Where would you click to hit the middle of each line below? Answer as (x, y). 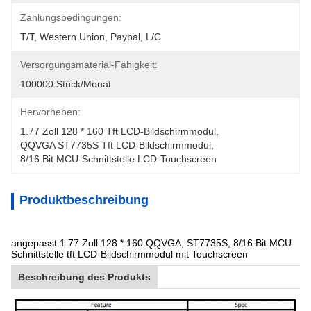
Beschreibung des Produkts (84, 277)
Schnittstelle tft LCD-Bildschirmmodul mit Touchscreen (129, 254)
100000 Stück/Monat (66, 84)
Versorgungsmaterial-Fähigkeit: (89, 65)
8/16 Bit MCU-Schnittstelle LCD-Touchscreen (118, 159)
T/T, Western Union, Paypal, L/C (91, 37)
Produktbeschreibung (84, 200)
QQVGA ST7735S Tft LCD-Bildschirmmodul (116, 145)
